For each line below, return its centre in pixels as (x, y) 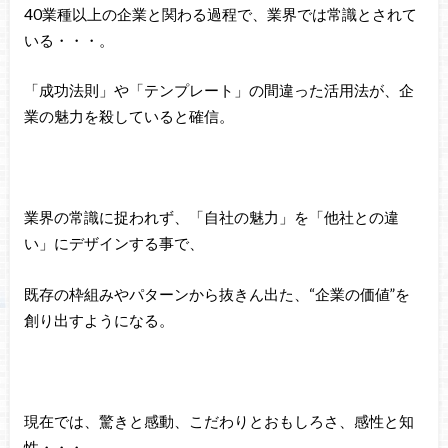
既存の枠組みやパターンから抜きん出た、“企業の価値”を (216, 293)
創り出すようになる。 (98, 319)
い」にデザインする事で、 (113, 243)
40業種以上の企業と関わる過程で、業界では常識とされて (220, 13)
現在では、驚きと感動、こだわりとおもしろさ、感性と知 (218, 421)
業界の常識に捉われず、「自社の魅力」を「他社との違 (211, 217)
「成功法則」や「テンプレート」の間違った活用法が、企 (218, 90)
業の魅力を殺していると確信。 (128, 116)
